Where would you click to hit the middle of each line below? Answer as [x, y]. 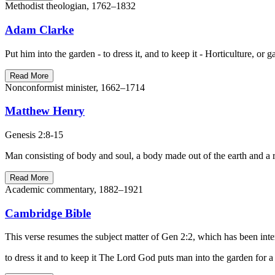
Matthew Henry [45, 111]
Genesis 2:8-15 [34, 135]
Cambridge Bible [48, 213]
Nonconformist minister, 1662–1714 [75, 87]
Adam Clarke [39, 29]
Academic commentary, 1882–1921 [74, 189]
